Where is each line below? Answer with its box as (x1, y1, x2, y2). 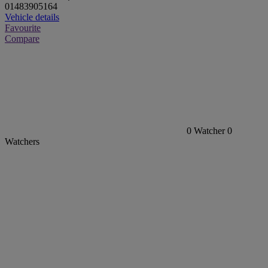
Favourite (5, 23, 41, 33)
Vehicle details (5, 12, 59, 23)
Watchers (5, 136, 39, 147)
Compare (5, 33, 39, 44)
